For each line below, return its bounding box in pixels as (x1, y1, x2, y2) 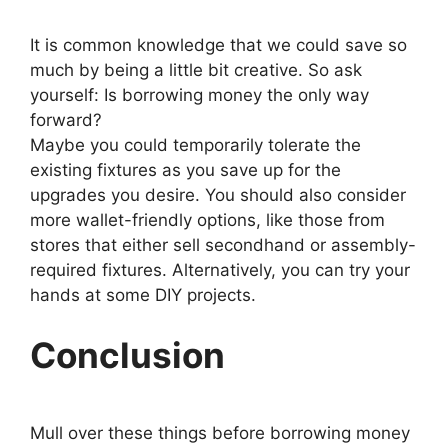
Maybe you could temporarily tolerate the (30, 135, 361, 155)
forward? (30, 110, 102, 130)
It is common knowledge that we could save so (30, 35, 407, 55)
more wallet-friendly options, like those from (30, 210, 385, 230)
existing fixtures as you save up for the (30, 160, 341, 180)
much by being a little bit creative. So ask (30, 60, 362, 80)
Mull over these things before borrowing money (30, 422, 410, 443)
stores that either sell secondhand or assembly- (30, 235, 416, 255)
